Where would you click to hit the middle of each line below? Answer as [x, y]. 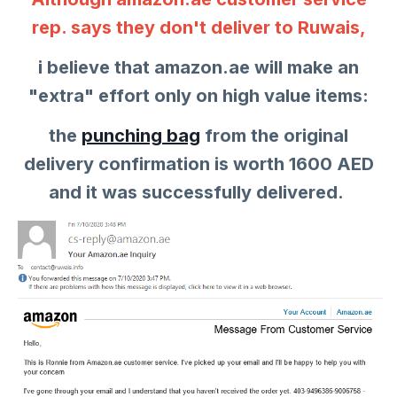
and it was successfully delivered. [198, 193]
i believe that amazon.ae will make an [198, 68]
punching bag [141, 136]
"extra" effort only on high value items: [198, 96]
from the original [274, 136]
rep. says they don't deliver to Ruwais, [198, 28]
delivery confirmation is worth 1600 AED [198, 164]
